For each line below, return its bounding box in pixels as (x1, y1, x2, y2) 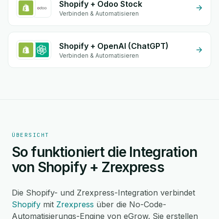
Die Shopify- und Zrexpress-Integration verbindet (12, 188, 195, 197)
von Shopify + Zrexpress (12, 159, 164, 175)
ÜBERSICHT (12, 131, 49, 138)
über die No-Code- (94, 199, 166, 209)
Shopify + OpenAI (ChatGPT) (59, 41, 169, 51)
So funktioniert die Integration (12, 144, 197, 160)
